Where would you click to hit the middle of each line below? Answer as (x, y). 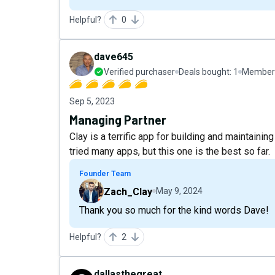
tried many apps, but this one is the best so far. (170, 151)
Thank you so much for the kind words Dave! (174, 210)
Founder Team (105, 174)
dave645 (114, 57)
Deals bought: (206, 72)
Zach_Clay (128, 192)
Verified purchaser (139, 72)
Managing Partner (118, 120)
